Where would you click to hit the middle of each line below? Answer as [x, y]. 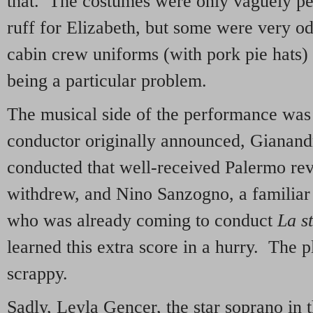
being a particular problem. [107, 81]
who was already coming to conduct [142, 221]
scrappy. [37, 274]
